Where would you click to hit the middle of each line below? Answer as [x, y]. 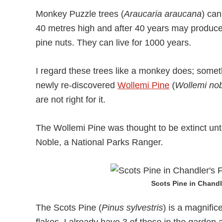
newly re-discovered [77, 85]
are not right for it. [71, 100]
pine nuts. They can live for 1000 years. [113, 43]
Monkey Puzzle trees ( [80, 14]
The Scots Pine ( [69, 208]
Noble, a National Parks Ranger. [99, 142]
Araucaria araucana [163, 14]
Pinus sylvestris [132, 208]
